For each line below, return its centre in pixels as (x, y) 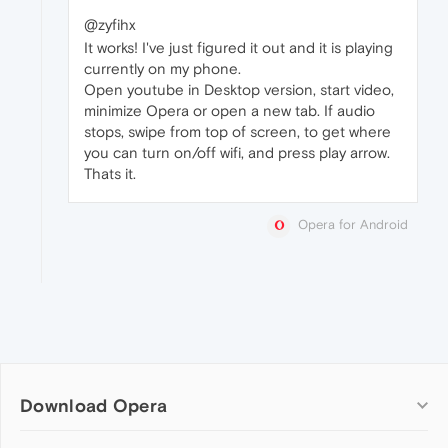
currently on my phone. (162, 69)
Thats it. (110, 174)
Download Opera (94, 405)
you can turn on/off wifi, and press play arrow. (237, 153)
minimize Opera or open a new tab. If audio (229, 111)
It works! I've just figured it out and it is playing (238, 48)
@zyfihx (110, 25)
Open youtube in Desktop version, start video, (239, 90)
